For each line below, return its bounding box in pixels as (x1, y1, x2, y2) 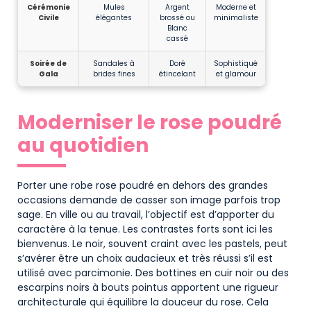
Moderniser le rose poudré (17, 108, 282, 136)
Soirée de (30, 58, 67, 69)
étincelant (159, 68, 196, 79)
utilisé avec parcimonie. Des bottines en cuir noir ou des (17, 265, 289, 280)
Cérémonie (26, 1, 70, 12)
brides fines (92, 68, 135, 79)
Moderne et (215, 1, 256, 12)
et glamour (215, 68, 256, 79)
